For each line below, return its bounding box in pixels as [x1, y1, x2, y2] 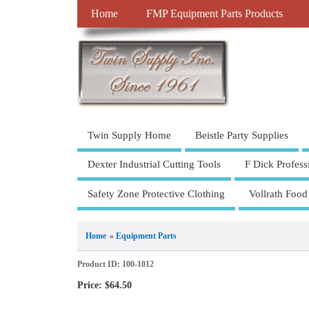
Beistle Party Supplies [195, 129, 288, 141]
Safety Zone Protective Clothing [88, 188, 225, 199]
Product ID [77, 259, 117, 269]
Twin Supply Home [88, 129, 171, 141]
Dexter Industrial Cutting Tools [88, 159, 221, 170]
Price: [77, 279, 102, 290]
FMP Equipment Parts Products [146, 8, 283, 21]
